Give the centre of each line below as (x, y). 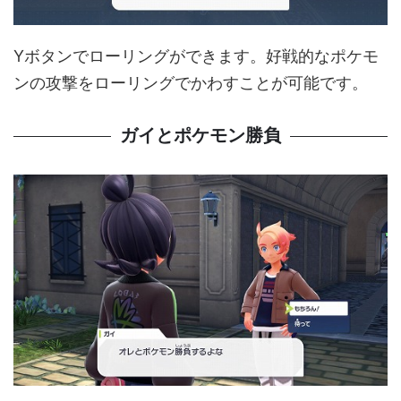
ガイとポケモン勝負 (200, 136)
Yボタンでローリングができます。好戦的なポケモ (196, 56)
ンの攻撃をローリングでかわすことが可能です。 (191, 83)
